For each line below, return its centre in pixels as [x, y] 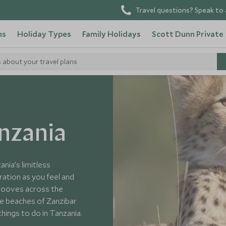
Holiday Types [44, 34]
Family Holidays [111, 34]
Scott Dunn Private [187, 34]
